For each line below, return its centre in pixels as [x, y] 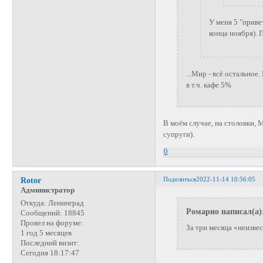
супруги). [179, 135]
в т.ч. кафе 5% [208, 85]
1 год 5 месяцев [46, 233]
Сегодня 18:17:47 [50, 253]
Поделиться [180, 179]
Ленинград [65, 203]
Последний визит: [50, 243]
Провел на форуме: [52, 223]
